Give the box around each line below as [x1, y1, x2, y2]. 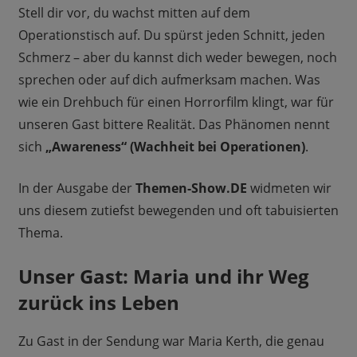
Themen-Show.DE [135, 179, 247, 198]
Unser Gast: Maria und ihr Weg [18, 263, 309, 290]
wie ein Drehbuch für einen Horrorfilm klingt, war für [18, 93, 334, 112]
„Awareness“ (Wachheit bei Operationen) [45, 138, 305, 156]
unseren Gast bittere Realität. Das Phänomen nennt [18, 116, 330, 134]
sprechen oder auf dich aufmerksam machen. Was [18, 71, 320, 89]
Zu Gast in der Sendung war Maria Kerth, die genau [18, 332, 324, 351]
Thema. [18, 224, 63, 242]
